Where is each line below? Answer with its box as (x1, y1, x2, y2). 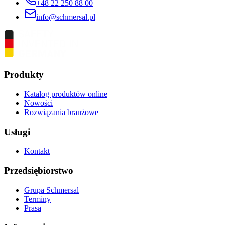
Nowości (24, 98, 53, 107)
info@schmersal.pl (36, 13, 95, 22)
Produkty (4, 69, 44, 80)
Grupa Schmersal (24, 185, 79, 194)
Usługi (4, 126, 30, 137)
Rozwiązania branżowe (24, 107, 98, 117)
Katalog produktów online (24, 89, 107, 98)
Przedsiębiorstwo (4, 165, 73, 176)
